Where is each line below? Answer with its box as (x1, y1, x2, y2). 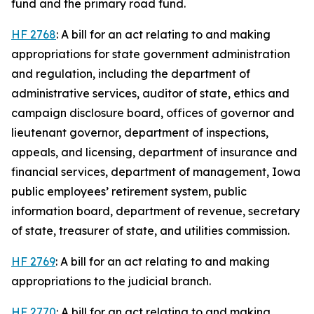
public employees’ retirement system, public (11, 184, 247, 198)
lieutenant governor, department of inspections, (11, 125, 268, 139)
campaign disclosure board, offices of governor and (11, 106, 294, 120)
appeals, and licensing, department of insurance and (11, 145, 297, 159)
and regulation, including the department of (11, 67, 250, 81)
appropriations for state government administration (11, 47, 290, 61)
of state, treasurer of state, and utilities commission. (11, 224, 289, 238)
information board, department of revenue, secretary (11, 204, 300, 218)
